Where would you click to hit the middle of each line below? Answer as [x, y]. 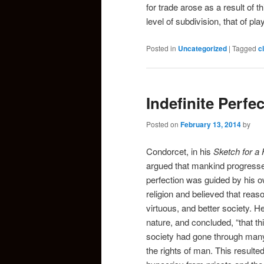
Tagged [244, 48]
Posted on [163, 124]
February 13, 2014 [211, 125]
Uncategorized [202, 48]
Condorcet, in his [180, 151]
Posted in [161, 48]
